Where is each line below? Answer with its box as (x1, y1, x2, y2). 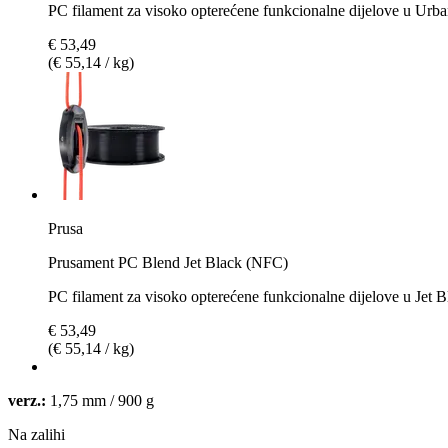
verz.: (8, 391, 46, 409)
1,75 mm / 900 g (46, 391, 154, 409)
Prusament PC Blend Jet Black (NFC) (48, 253, 288, 271)
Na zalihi (8, 425, 65, 443)
